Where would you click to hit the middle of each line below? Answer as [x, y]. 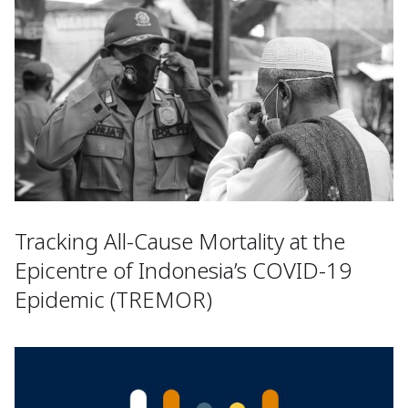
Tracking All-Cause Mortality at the [180, 241]
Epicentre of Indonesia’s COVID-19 [183, 270]
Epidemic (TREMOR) [113, 300]
